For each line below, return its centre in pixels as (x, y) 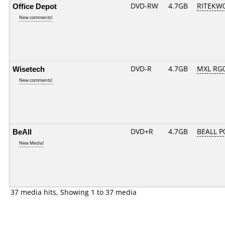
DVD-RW (144, 6)
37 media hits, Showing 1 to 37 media (74, 192)
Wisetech (29, 69)
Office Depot (35, 6)
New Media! (31, 143)
